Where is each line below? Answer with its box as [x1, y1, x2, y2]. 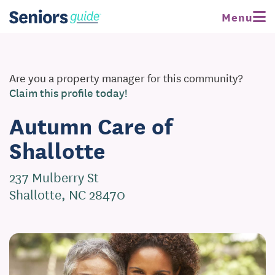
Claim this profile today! [9, 85, 128, 100]
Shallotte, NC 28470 [9, 185, 125, 203]
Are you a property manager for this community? [9, 69, 243, 85]
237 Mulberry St [9, 168, 99, 186]
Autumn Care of [9, 109, 172, 141]
